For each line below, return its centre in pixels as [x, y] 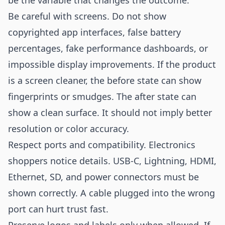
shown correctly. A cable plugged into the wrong [111, 193]
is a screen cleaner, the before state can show [105, 80]
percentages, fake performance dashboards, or [108, 48]
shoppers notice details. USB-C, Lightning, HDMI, [112, 161]
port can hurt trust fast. [58, 209]
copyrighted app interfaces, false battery [94, 32]
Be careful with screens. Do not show [87, 16]
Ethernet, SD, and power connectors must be [103, 177]
